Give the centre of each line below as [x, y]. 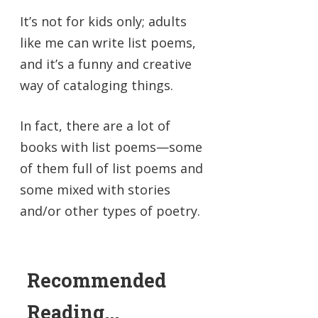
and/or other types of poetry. [112, 211]
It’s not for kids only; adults [103, 22]
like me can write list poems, [108, 43]
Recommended [97, 280]
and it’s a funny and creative [106, 64]
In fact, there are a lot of [95, 126]
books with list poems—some [111, 147]
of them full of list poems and [111, 169]
